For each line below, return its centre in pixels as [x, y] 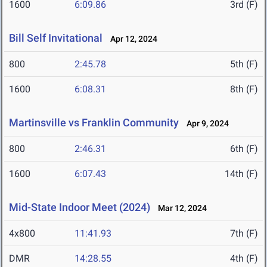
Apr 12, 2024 [131, 39]
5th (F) [244, 64]
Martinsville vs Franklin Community [94, 123]
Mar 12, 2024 [180, 208]
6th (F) [244, 149]
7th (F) [244, 234]
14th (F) [241, 174]
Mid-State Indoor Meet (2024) [80, 207]
